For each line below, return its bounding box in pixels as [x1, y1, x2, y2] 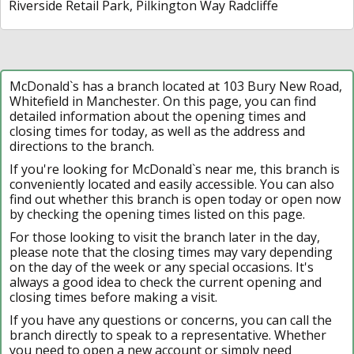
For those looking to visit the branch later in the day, [9, 228, 320, 246]
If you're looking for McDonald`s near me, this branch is [9, 160, 340, 178]
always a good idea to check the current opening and [9, 273, 322, 291]
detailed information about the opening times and [9, 107, 306, 125]
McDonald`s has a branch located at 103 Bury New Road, [9, 77, 342, 95]
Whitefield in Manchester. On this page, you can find [9, 92, 316, 110]
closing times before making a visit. [9, 288, 217, 306]
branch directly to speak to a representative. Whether [9, 326, 326, 344]
